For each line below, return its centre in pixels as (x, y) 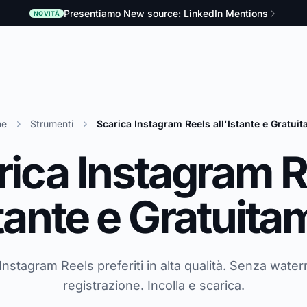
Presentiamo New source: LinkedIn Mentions (166, 13)
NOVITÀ (47, 13)
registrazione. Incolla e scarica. (153, 285)
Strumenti (51, 123)
